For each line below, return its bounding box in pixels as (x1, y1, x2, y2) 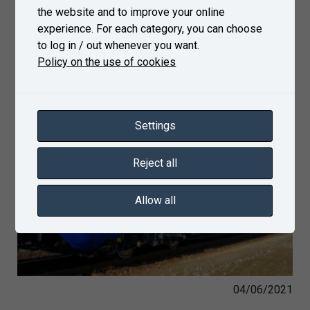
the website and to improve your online (37, 6, 226, 19)
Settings (134, 119, 176, 132)
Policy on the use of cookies (37, 55, 176, 69)
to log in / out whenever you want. (37, 39, 200, 52)
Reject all (133, 156, 177, 170)
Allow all (134, 194, 176, 207)
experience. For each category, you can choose (37, 22, 263, 35)
